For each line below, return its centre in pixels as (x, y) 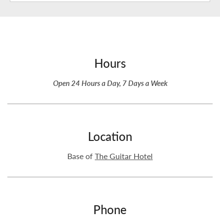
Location (110, 136)
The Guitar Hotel (124, 156)
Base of (81, 156)
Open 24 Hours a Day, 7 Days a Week (110, 83)
